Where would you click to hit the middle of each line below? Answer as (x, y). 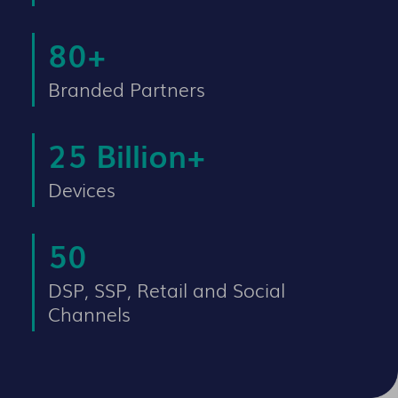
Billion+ (147, 155)
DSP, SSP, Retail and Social (167, 290)
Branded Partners (127, 89)
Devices (82, 189)
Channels (90, 314)
